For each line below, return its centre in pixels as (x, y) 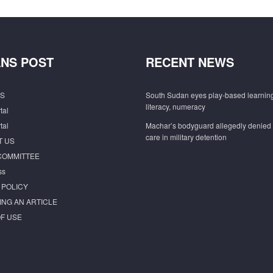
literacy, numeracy (175, 106)
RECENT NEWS (190, 62)
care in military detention (186, 137)
